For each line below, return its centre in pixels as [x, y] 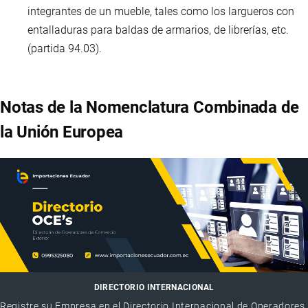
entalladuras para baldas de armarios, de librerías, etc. [158, 30]
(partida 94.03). [65, 49]
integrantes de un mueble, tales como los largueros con [161, 12]
